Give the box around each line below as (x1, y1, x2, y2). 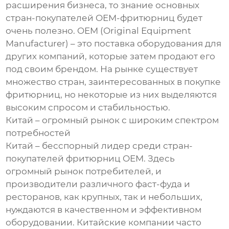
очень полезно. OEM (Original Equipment (6, 26, 192, 36)
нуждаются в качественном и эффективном (6, 204, 202, 215)
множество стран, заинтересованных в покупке (6, 77, 221, 87)
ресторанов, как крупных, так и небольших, (6, 192, 203, 202)
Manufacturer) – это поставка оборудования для (6, 38, 222, 49)
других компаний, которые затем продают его (6, 51, 216, 62)
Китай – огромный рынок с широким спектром (6, 115, 219, 126)
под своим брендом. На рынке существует (6, 64, 198, 75)
